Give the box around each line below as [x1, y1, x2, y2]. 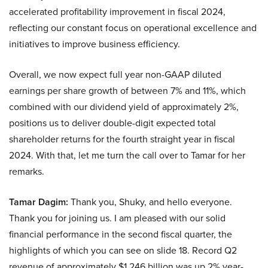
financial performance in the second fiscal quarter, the [9, 227, 232, 242]
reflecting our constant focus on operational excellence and [9, 21, 257, 35]
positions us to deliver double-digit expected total [9, 116, 216, 130]
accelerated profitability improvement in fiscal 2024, [9, 5, 226, 19]
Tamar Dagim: [9, 195, 68, 209]
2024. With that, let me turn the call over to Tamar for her [9, 148, 245, 163]
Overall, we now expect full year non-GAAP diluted [9, 68, 221, 82]
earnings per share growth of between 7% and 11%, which [9, 84, 246, 98]
